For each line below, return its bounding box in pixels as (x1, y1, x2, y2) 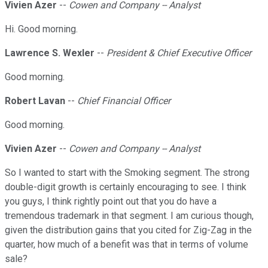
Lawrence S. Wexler (5, 47, 95, 59)
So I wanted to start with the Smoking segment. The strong (5, 167, 249, 179)
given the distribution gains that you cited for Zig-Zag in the (5, 224, 252, 236)
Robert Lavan (5, 95, 65, 107)
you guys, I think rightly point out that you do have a (5, 196, 217, 208)
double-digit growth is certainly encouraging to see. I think (5, 181, 246, 193)
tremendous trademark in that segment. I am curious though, (5, 210, 254, 222)
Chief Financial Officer (77, 95, 170, 107)
